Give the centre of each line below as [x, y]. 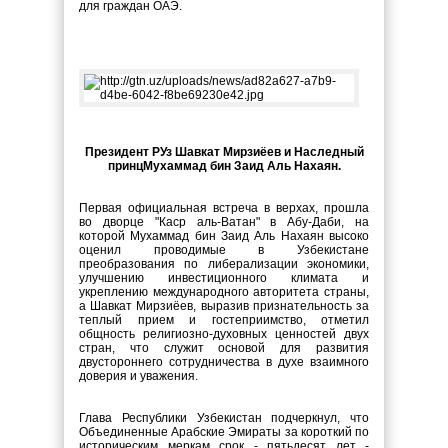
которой [105, 236]
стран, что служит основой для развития [224, 348]
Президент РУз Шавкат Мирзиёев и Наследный [224, 152]
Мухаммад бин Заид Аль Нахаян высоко [250, 236]
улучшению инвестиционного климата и [224, 278]
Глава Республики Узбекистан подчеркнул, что [224, 418]
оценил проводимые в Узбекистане [224, 250]
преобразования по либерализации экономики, [224, 264]
